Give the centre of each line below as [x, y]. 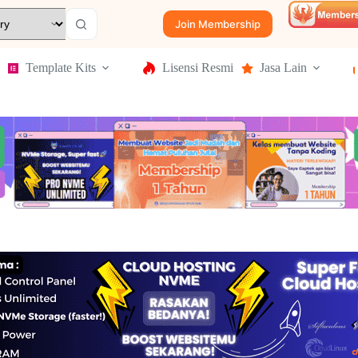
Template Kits [61, 68]
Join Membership [218, 24]
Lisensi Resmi [198, 68]
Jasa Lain [283, 68]
